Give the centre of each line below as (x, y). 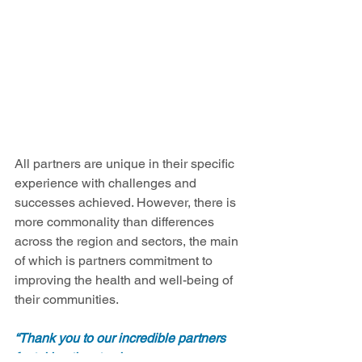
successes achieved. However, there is (127, 203)
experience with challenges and (107, 183)
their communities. (70, 300)
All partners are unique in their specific (126, 164)
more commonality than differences (116, 222)
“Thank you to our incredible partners (122, 339)
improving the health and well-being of (125, 280)
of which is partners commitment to (115, 261)
